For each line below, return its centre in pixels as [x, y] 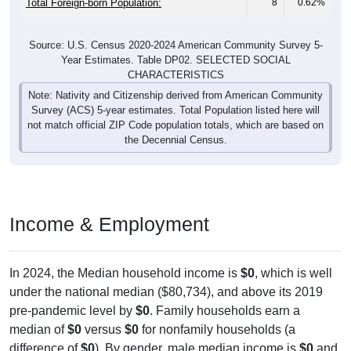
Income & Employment [109, 224]
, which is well [293, 273]
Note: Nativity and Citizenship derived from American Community [175, 96]
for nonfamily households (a [217, 330]
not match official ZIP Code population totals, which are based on [175, 125]
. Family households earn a [225, 311]
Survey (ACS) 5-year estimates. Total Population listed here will [175, 110]
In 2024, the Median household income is [125, 273]
